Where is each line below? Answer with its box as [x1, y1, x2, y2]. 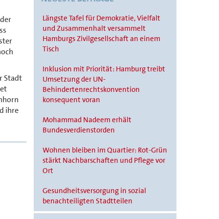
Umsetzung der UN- [43, 74, 106, 84]
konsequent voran [43, 95, 101, 105]
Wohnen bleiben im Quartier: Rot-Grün [43, 145, 168, 155]
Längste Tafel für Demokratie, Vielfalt [43, 13, 161, 23]
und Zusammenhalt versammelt [43, 23, 146, 33]
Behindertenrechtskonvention [43, 85, 140, 94]
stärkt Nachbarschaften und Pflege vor [43, 155, 166, 165]
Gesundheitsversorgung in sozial [43, 186, 147, 196]
